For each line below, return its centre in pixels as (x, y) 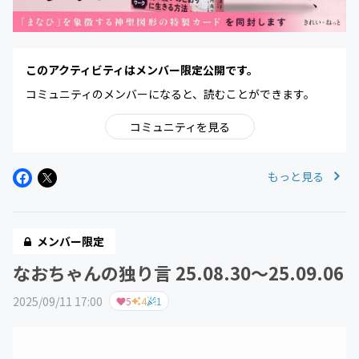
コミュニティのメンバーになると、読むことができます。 (170, 94)
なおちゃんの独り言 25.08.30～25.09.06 (178, 273)
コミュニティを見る (179, 127)
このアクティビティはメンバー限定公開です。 (142, 70)
